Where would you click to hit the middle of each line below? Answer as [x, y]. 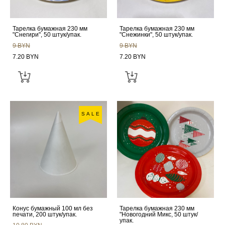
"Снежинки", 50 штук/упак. [156, 35]
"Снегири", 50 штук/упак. [47, 35]
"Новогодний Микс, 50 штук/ [159, 214]
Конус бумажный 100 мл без [53, 208]
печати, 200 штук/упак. [45, 214]
